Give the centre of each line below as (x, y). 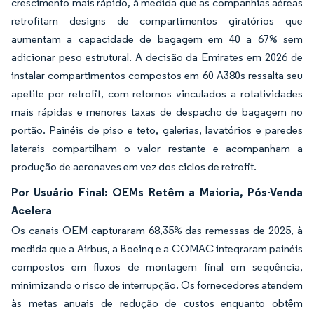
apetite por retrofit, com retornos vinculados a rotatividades (157, 93)
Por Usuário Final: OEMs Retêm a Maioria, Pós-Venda (157, 192)
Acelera (32, 210)
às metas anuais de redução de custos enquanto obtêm (157, 303)
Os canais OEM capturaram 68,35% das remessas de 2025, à (157, 230)
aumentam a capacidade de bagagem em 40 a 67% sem (157, 39)
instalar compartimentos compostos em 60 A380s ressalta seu (157, 75)
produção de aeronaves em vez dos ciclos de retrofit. (134, 166)
